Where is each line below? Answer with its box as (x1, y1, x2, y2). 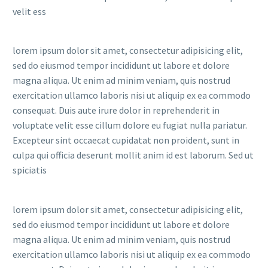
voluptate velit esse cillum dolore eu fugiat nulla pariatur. (13, 119, 247, 132)
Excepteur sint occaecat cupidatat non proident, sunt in (13, 134, 239, 147)
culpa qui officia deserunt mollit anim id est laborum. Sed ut (13, 149, 254, 162)
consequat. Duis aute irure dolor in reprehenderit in (13, 104, 220, 117)
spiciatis (13, 164, 47, 176)
